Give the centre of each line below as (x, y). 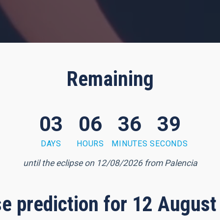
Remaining (110, 79)
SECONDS (169, 143)
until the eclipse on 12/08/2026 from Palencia (110, 163)
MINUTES (130, 143)
